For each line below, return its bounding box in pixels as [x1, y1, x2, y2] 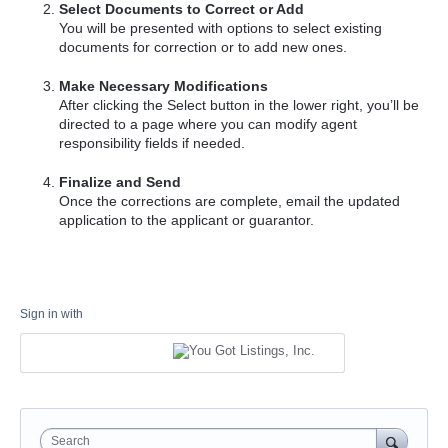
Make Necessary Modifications [59, 77, 269, 94]
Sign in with [20, 307, 83, 322]
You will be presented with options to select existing [59, 20, 383, 37]
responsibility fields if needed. [59, 134, 246, 151]
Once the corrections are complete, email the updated [59, 192, 401, 209]
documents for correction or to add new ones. [59, 39, 348, 56]
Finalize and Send [59, 173, 182, 190]
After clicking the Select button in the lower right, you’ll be [59, 96, 420, 113]
